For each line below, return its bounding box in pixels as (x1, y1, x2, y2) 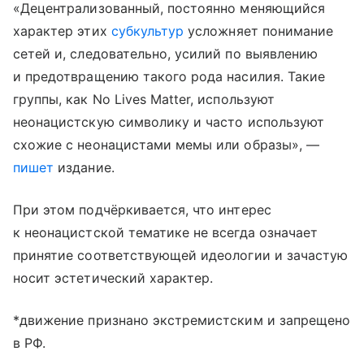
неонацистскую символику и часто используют (13, 114, 325, 130)
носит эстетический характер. (13, 270, 214, 286)
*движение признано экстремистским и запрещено (13, 312, 351, 328)
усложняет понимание (184, 23, 334, 39)
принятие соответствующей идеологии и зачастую (13, 247, 349, 263)
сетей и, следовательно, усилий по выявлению (13, 45, 318, 62)
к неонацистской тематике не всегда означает (13, 224, 318, 240)
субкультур (110, 23, 184, 39)
